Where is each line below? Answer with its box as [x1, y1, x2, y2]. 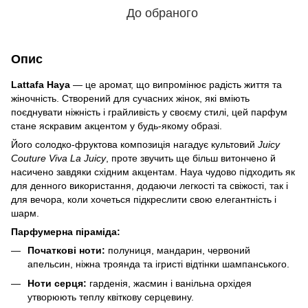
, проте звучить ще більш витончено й [106, 152, 276, 164]
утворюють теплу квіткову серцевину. [27, 291, 194, 302]
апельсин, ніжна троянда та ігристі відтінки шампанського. [27, 258, 289, 269]
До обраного [126, 5, 198, 20]
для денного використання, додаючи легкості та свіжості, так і [11, 179, 288, 191]
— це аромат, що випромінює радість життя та [70, 78, 282, 90]
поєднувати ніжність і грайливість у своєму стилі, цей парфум [11, 106, 287, 118]
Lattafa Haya [11, 78, 70, 90]
